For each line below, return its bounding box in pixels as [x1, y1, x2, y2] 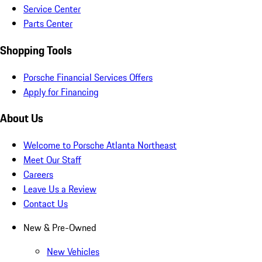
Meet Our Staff [23, 153, 81, 167]
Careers [23, 167, 53, 182]
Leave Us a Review [23, 182, 96, 196]
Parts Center [23, 16, 73, 31]
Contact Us [23, 196, 68, 211]
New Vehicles [47, 244, 99, 259]
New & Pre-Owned [23, 220, 96, 235]
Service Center [23, 2, 81, 16]
